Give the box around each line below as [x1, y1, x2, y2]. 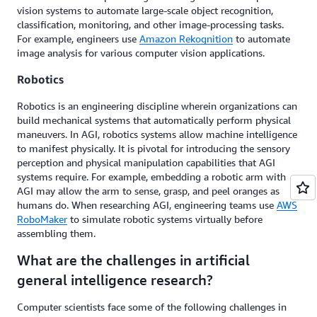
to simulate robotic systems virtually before [67, 213, 263, 226]
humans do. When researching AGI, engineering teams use [17, 199, 277, 212]
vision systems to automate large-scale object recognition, [17, 4, 273, 16]
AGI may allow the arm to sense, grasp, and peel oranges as [17, 185, 279, 197]
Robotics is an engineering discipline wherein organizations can [17, 100, 297, 113]
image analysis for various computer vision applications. [17, 46, 267, 59]
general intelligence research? [17, 272, 213, 289]
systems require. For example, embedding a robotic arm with [17, 171, 286, 183]
